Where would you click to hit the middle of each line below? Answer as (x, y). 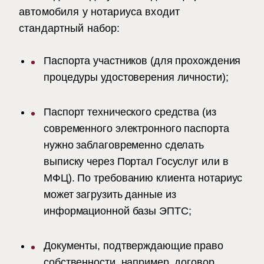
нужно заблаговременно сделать (124, 145)
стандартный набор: (70, 28)
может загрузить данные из (110, 194)
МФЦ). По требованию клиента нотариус (143, 178)
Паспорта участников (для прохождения (142, 61)
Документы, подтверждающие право (133, 246)
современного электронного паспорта (136, 128)
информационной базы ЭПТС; (118, 211)
